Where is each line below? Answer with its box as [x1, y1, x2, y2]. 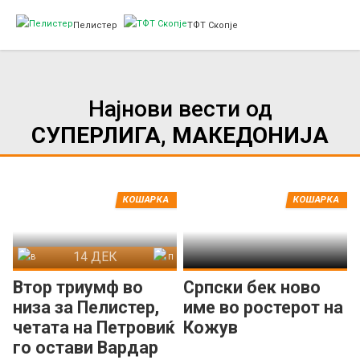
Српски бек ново [183, 277, 321, 298]
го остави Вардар [13, 337, 158, 358]
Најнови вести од [88, 96, 272, 123]
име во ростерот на [183, 297, 344, 318]
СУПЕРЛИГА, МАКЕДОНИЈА [31, 122, 329, 149]
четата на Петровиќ [13, 317, 175, 338]
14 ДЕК [73, 249, 118, 265]
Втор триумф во [13, 277, 143, 298]
